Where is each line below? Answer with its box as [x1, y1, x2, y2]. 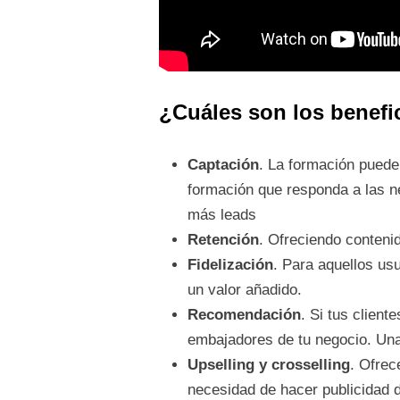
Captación [187, 156, 259, 174]
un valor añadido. [187, 281, 302, 299]
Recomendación [187, 306, 301, 324]
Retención [187, 231, 259, 249]
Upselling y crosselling [187, 356, 350, 374]
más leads [187, 206, 256, 224]
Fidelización [187, 256, 273, 274]
